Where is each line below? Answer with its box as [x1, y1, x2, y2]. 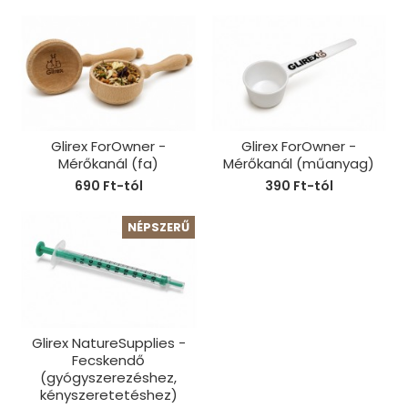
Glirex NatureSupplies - [31, 332, 186, 352]
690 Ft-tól [74, 177, 143, 196]
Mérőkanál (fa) [58, 154, 159, 174]
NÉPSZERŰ [127, 219, 189, 237]
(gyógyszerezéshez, [40, 367, 178, 387]
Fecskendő [72, 350, 146, 370]
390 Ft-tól [264, 177, 333, 196]
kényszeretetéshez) [39, 384, 178, 404]
